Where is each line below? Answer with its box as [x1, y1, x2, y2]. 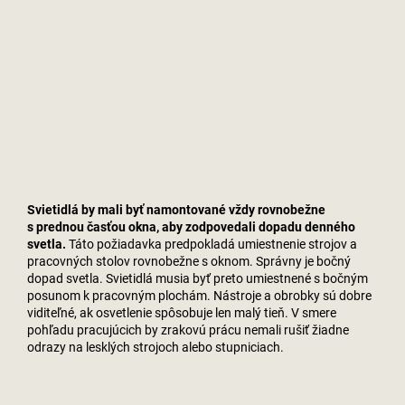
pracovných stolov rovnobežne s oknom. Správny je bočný [27, 253, 351, 268]
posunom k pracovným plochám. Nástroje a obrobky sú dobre [27, 287, 372, 303]
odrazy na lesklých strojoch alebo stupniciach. [27, 339, 284, 354]
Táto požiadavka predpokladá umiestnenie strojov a [66, 236, 357, 251]
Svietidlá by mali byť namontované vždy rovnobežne [27, 202, 325, 217]
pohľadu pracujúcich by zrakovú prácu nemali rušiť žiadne [27, 322, 349, 337]
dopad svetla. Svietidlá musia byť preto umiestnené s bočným [27, 270, 368, 286]
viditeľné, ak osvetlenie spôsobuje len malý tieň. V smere [27, 305, 336, 320]
